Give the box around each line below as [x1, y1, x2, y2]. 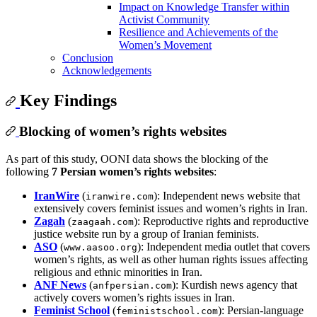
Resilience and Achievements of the [119, 25, 278, 38]
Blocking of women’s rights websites [19, 124, 226, 139]
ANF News [34, 279, 86, 292]
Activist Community [119, 13, 209, 25]
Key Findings [20, 91, 117, 110]
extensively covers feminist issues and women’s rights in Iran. [34, 202, 308, 215]
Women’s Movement [119, 38, 212, 51]
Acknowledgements [62, 64, 151, 76]
